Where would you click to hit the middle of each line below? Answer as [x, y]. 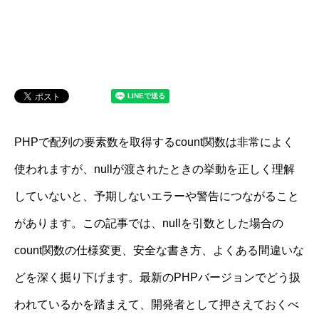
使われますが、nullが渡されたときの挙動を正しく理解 [155, 169]
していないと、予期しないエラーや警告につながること [157, 196]
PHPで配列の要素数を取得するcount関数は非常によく [154, 142]
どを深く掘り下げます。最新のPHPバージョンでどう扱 [157, 277]
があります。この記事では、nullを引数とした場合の [149, 223]
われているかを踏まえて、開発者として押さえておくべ [157, 304]
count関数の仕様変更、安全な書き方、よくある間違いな [159, 250]
